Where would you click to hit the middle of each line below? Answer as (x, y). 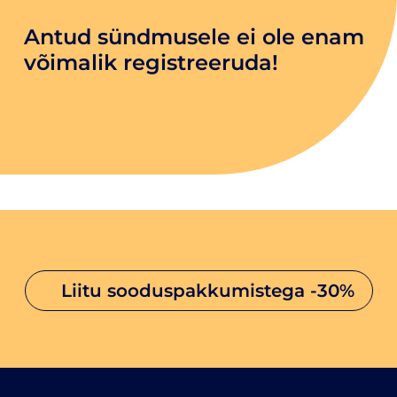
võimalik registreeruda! (151, 62)
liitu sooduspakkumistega (191, 290)
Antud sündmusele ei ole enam (194, 36)
